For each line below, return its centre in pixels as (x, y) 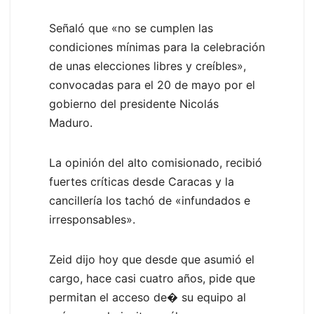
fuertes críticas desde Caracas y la (142, 182)
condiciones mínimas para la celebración (157, 47)
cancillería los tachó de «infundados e (150, 201)
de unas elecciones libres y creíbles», (148, 66)
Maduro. (71, 123)
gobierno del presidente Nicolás (134, 104)
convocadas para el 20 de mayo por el (152, 85)
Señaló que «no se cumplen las (131, 28)
